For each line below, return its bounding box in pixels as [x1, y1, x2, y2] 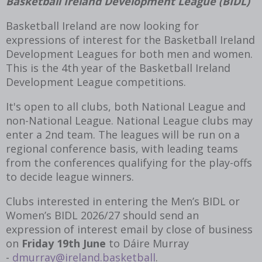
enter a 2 [6, 127, 51, 142]
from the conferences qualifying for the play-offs [6, 155, 252, 170]
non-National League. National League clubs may [6, 113, 253, 127]
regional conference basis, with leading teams [6, 141, 238, 156]
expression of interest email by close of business [6, 222, 253, 236]
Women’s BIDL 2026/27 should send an [6, 208, 199, 222]
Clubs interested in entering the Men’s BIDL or [6, 194, 240, 208]
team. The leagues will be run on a [64, 127, 240, 142]
